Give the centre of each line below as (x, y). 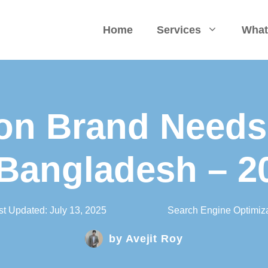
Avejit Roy (154, 238)
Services (179, 30)
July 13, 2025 (78, 210)
